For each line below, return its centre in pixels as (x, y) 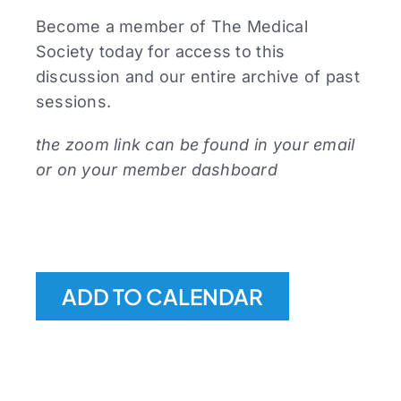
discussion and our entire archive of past (197, 76)
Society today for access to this (160, 51)
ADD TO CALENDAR (162, 296)
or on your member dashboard (156, 169)
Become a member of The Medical (171, 26)
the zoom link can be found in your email (195, 144)
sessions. (73, 101)
